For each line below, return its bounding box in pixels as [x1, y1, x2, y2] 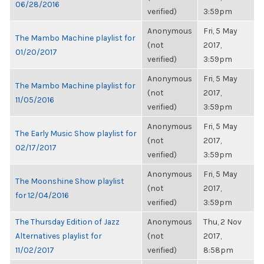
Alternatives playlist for [15, 231, 101, 240]
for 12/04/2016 [15, 190, 69, 200]
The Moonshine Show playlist [15, 176, 124, 186]
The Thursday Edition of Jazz [15, 217, 120, 226]
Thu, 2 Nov [203, 217, 242, 226]
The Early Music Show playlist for [15, 128, 136, 138]
